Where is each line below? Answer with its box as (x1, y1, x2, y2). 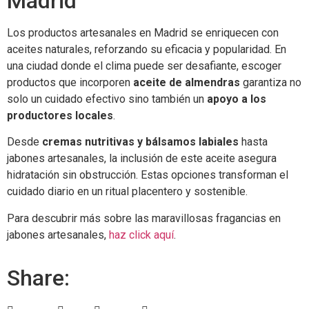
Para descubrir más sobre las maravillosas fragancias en (7, 211, 281, 225)
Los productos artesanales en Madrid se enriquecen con (7, 26, 279, 39)
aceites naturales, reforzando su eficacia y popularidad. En (7, 42, 286, 56)
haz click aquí (109, 228, 174, 241)
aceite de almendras (133, 75, 240, 89)
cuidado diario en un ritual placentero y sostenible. (7, 185, 248, 199)
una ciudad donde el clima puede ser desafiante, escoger (7, 59, 281, 72)
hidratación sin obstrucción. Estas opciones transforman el (7, 168, 288, 182)
